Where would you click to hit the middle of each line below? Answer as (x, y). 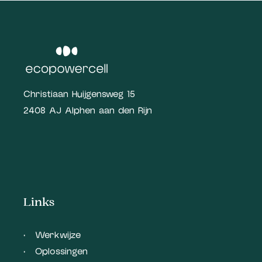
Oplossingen (61, 252)
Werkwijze (58, 235)
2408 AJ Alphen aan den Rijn (88, 111)
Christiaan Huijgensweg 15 (79, 94)
